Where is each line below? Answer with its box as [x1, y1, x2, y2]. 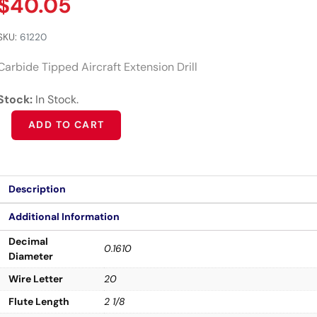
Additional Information [8, 209, 120, 223]
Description [8, 182, 66, 195]
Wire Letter [8, 272, 63, 285]
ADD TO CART [28, 118, 105, 132]
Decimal [8, 234, 48, 248]
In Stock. [35, 91, 79, 107]
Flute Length [8, 294, 69, 308]
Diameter [8, 249, 53, 263]
